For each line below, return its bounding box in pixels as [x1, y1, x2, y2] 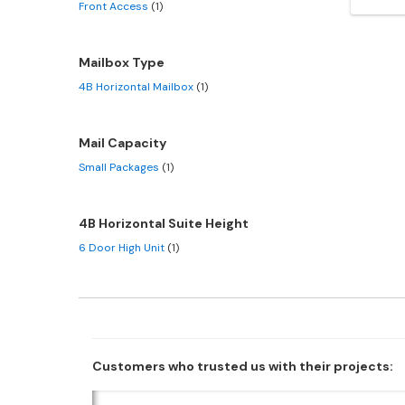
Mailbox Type [79, 53, 165, 71]
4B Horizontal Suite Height [79, 214, 249, 231]
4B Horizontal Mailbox [79, 79, 196, 94]
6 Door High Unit [79, 240, 167, 255]
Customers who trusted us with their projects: [92, 357, 393, 374]
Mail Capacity [79, 134, 166, 151]
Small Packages [79, 159, 162, 174]
